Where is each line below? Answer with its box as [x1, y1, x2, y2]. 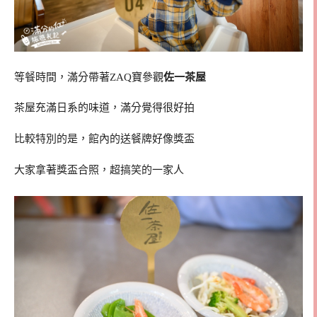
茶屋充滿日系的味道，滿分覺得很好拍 [14, 102, 195, 114]
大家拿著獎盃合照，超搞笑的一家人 [14, 163, 184, 175]
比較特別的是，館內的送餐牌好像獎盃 [14, 133, 195, 145]
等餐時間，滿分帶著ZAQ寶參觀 [14, 71, 163, 83]
